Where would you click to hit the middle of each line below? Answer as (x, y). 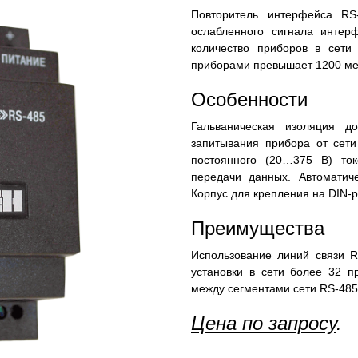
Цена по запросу (264, 323)
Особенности (249, 99)
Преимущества (258, 228)
